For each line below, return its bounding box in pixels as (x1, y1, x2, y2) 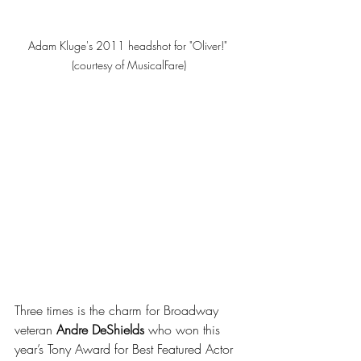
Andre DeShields (56, 320, 144, 338)
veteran (15, 320, 56, 338)
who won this (144, 320, 224, 338)
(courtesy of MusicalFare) (72, 56, 186, 73)
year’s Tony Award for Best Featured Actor (15, 339, 237, 358)
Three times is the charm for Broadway (15, 301, 222, 319)
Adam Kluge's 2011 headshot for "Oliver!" (27, 37, 230, 53)
